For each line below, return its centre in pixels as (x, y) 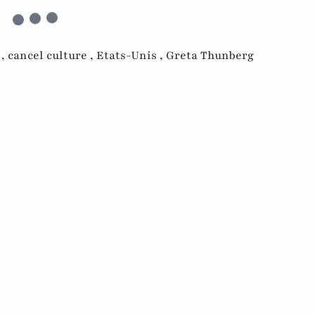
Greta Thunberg (210, 56)
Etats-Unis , (131, 56)
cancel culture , (52, 56)
